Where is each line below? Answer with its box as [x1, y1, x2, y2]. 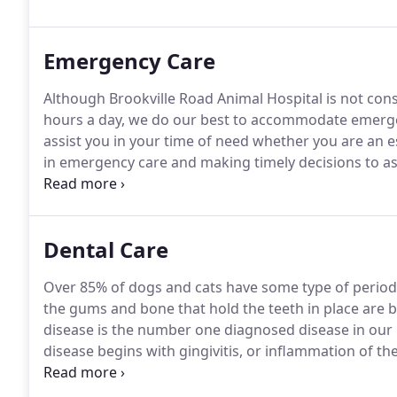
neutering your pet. [43, 27, 174, 47]
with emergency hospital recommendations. [43, 195, 340, 214]
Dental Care [43, 235, 168, 264]
